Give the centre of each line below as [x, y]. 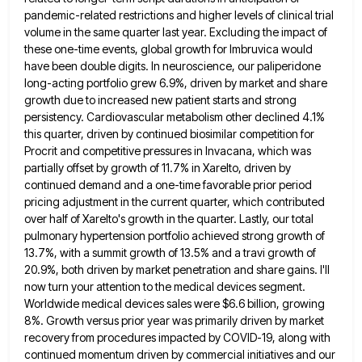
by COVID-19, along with [269, 337]
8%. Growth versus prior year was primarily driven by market [174, 320]
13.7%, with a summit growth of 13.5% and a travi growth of [170, 252]
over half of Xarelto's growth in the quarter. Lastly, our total [169, 218]
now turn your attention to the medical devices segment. [165, 286]
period [295, 184]
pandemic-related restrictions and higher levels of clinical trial [179, 15]
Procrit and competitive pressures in [114, 150]
